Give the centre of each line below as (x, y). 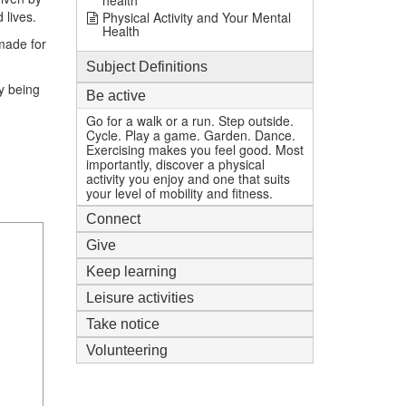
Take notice (122, 324)
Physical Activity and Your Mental (196, 17)
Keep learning (131, 271)
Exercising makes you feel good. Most (194, 150)
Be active (116, 96)
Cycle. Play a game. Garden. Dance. (190, 135)
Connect (113, 219)
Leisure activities (140, 298)
